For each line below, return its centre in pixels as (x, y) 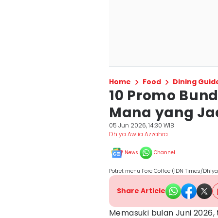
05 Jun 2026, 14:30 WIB (142, 125)
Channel (164, 153)
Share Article (141, 191)
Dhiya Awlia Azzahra (138, 134)
